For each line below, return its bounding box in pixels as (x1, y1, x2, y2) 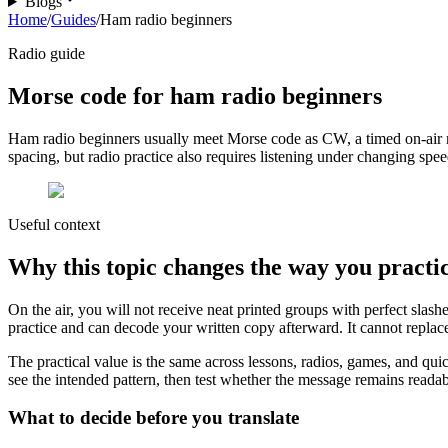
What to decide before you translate (8, 407, 299, 429)
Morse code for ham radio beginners (8, 82, 382, 109)
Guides (51, 11, 96, 28)
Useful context (8, 215, 100, 233)
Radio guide (8, 45, 85, 62)
